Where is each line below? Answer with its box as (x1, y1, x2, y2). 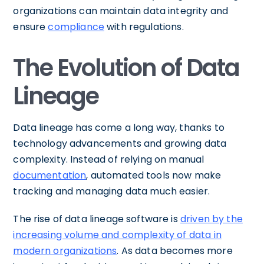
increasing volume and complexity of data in (13, 227, 222, 242)
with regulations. (104, 19, 184, 34)
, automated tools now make (86, 168, 222, 182)
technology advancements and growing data (13, 136, 227, 150)
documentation (13, 168, 87, 182)
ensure (13, 19, 48, 34)
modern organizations (13, 243, 117, 258)
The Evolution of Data (13, 51, 240, 84)
